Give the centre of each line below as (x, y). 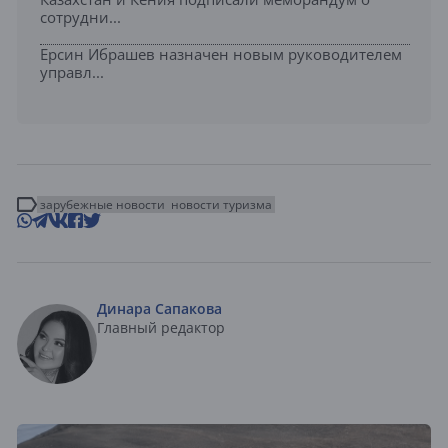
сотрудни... (80, 17)
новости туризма (221, 205)
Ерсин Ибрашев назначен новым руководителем (221, 54)
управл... (72, 72)
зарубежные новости (102, 205)
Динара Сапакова (159, 309)
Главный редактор (161, 328)
